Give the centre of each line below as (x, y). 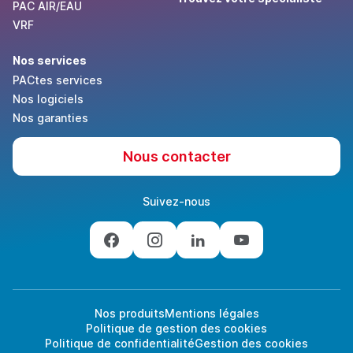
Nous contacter (176, 157)
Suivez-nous (176, 202)
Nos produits (129, 314)
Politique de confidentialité (120, 344)
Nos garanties (50, 118)
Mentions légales (212, 314)
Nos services (50, 61)
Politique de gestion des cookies (176, 329)
